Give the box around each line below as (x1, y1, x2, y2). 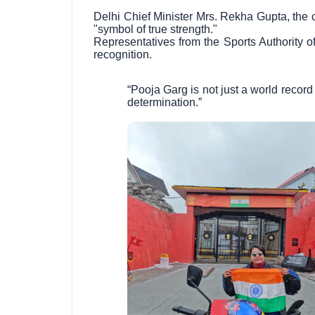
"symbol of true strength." (94, 23, 217, 36)
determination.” (127, 96, 202, 109)
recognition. (94, 49, 152, 61)
